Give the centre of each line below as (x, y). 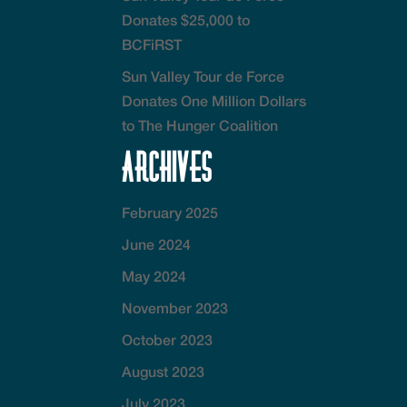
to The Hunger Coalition (200, 124)
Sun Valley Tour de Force (203, 75)
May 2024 (154, 275)
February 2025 (170, 212)
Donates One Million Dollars (214, 100)
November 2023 (175, 307)
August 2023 (164, 371)
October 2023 (168, 339)
